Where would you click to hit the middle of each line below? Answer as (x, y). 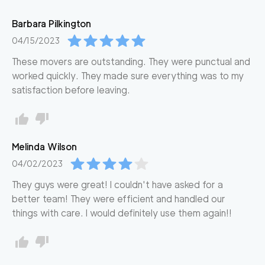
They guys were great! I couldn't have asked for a (117, 185)
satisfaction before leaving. (71, 90)
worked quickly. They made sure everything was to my (128, 76)
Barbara (29, 24)
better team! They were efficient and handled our (119, 199)
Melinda (28, 147)
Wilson (62, 147)
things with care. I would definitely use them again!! (122, 213)
